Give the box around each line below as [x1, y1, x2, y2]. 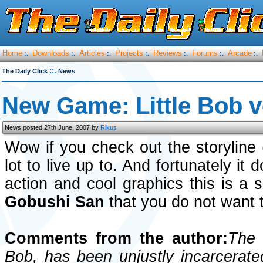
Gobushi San [5, 193, 104, 211]
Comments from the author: [5, 230, 228, 247]
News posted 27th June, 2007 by [5, 124, 100, 131]
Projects [115, 49, 143, 58]
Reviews [153, 49, 182, 58]
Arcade [228, 49, 252, 58]
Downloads [32, 49, 69, 58]
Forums [192, 49, 218, 58]
